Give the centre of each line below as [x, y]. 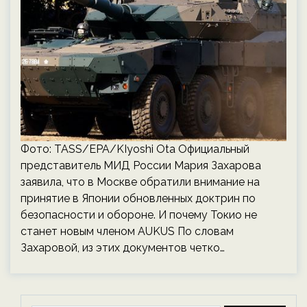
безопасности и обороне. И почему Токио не [139, 215]
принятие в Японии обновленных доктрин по [138, 198]
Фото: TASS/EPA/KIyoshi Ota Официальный [135, 149]
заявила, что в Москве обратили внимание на [140, 182]
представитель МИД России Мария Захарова [141, 165]
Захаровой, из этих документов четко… [123, 248]
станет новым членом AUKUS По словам [127, 231]
